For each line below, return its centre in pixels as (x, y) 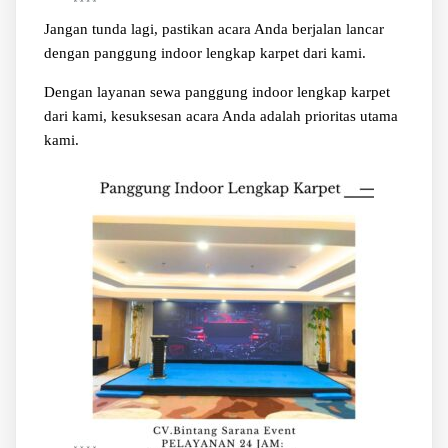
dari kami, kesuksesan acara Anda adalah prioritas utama (220, 115)
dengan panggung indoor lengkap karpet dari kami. (204, 52)
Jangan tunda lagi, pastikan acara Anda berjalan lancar (213, 28)
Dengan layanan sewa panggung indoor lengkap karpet (216, 91)
